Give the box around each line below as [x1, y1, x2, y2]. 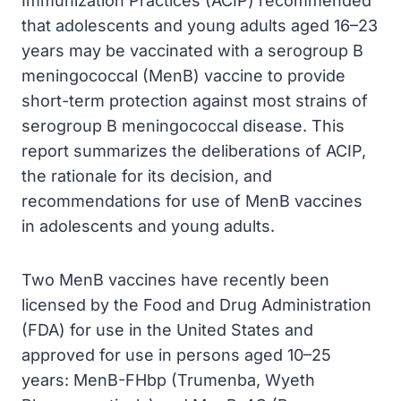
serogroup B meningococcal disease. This [21, 116, 345, 135]
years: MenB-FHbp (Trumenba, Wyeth [21, 371, 315, 389]
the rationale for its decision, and [21, 166, 272, 185]
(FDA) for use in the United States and [21, 320, 313, 339]
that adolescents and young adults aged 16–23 [21, 16, 378, 35]
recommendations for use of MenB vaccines [21, 192, 363, 210]
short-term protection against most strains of [21, 91, 368, 110]
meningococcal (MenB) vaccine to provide [21, 66, 346, 85]
